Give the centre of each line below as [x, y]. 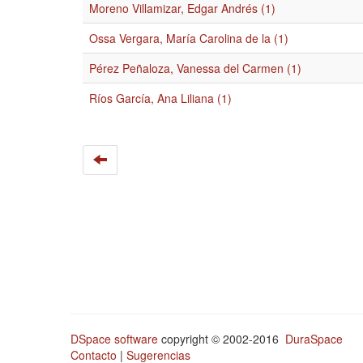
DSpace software [114, 339]
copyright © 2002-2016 [222, 339]
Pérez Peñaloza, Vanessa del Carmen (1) [195, 68]
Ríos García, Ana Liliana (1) [160, 98]
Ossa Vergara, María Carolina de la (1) [189, 38]
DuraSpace [314, 339]
